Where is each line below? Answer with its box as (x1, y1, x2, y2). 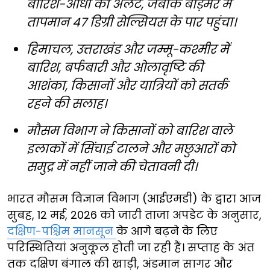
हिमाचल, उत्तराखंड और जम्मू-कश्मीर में (27, 40, 229, 58)
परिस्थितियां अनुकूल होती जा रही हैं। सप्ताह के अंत (7, 239, 254, 255)
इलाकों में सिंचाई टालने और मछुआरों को (27, 140, 235, 157)
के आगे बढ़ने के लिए (116, 223, 218, 239)
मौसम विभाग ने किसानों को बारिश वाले (27, 122, 233, 139)
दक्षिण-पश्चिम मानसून (7, 223, 116, 239)
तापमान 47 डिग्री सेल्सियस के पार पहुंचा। (27, 13, 236, 31)
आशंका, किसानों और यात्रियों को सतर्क (27, 77, 228, 94)
